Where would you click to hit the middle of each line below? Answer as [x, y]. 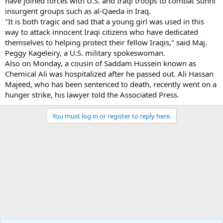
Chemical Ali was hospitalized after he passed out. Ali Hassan [109, 73]
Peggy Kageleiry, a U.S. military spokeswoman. [85, 53]
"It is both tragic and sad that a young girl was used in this [105, 21]
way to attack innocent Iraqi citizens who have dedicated [102, 32]
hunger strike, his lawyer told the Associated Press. [92, 94]
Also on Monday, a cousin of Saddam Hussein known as [101, 63]
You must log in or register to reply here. [111, 116]
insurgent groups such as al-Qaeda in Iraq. [78, 11]
